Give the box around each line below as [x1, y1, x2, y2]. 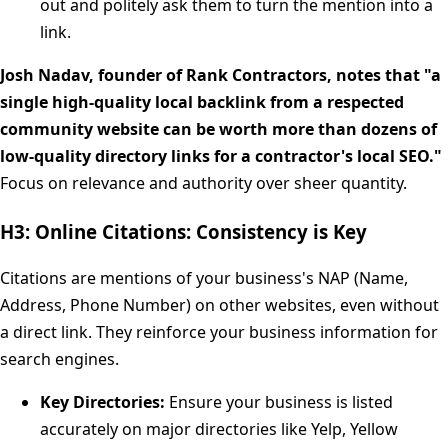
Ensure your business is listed [165, 391, 393, 414]
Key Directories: [40, 391, 165, 414]
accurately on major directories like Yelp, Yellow [40, 418, 398, 441]
